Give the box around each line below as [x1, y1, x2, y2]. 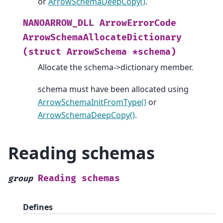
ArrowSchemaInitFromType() [38, 97, 146, 108]
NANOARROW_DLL [23, 17, 94, 28]
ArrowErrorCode [100, 17, 176, 28]
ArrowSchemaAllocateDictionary [23, 32, 182, 43]
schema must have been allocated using [38, 84, 189, 95]
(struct [23, 46, 61, 57]
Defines [23, 202, 53, 213]
